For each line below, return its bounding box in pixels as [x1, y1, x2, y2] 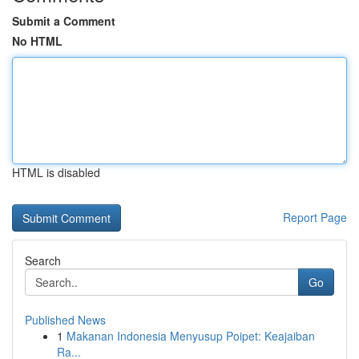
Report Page [283, 209, 347, 225]
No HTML [12, 33, 63, 49]
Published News [25, 312, 106, 328]
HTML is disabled [12, 164, 100, 180]
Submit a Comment [12, 13, 115, 29]
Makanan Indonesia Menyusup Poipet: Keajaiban [67, 328, 315, 344]
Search [25, 252, 61, 268]
